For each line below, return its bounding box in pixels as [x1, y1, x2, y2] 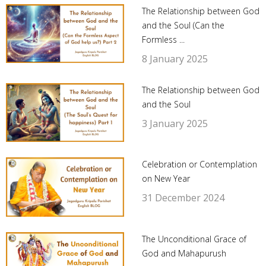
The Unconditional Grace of [141, 233, 246, 245]
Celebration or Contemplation [141, 159, 257, 170]
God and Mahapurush [141, 247, 226, 259]
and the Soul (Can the [141, 19, 224, 31]
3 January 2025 [141, 116, 208, 130]
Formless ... [141, 33, 185, 45]
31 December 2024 [141, 191, 224, 205]
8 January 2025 [141, 52, 208, 65]
